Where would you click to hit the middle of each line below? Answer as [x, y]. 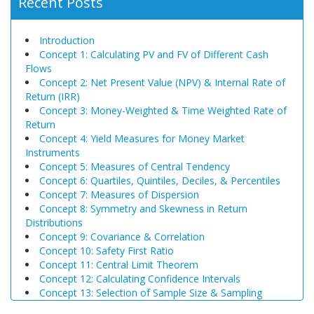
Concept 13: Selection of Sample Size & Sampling [151, 293]
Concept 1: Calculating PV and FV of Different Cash [154, 55]
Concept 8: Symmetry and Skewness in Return [143, 209]
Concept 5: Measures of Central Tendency [135, 167]
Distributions [54, 223]
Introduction [67, 41]
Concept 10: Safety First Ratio [107, 251]
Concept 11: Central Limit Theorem [119, 265]
